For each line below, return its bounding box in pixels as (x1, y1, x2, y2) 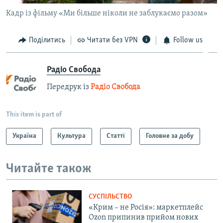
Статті (107, 132, 125, 140)
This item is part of (6, 111, 62, 118)
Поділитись (28, 36, 65, 45)
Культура (57, 132, 86, 140)
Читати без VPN (87, 36, 138, 45)
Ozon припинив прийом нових (89, 214, 198, 222)
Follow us (173, 36, 203, 45)
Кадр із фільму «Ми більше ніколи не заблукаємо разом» (6, 9, 208, 18)
